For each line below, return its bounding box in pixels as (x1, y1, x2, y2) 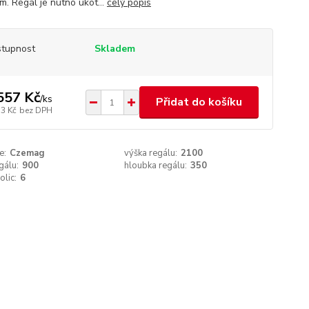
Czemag (9, 147, 45, 159)
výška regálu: (124, 147, 178, 159)
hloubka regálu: (124, 159, 188, 172)
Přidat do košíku (155, 94, 242, 110)
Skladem (94, 42, 135, 55)
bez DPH (19, 104, 52, 116)
